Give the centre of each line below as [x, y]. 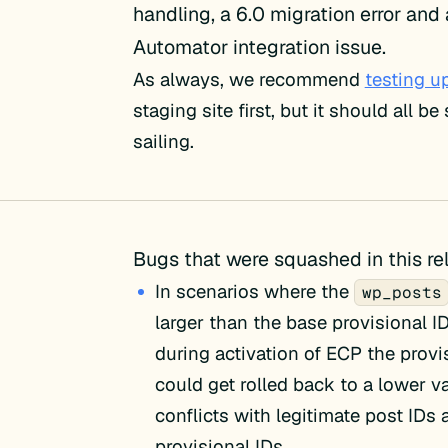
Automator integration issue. [259, 47]
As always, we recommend [248, 79]
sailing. [163, 141]
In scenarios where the [255, 290]
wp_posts [401, 292]
